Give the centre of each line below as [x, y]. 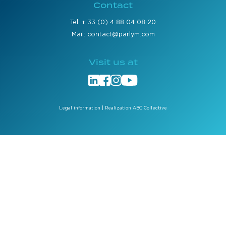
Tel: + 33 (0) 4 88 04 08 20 [113, 22]
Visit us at [113, 63]
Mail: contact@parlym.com [113, 34]
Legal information [80, 108]
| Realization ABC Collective [134, 108]
